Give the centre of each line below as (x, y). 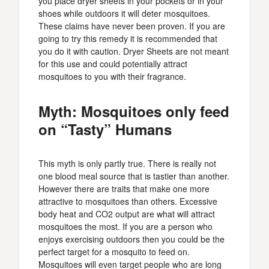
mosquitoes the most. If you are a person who (125, 226)
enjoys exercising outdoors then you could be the (131, 239)
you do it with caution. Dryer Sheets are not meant (134, 51)
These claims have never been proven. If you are (132, 26)
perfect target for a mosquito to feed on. (114, 252)
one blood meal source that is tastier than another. (134, 176)
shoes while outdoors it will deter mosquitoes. (124, 13)
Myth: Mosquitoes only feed (134, 111)
